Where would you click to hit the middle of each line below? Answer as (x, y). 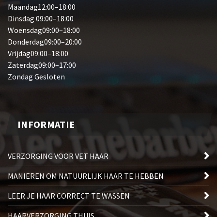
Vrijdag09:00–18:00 (38, 54)
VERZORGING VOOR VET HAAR (58, 156)
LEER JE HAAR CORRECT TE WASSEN (69, 196)
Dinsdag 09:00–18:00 (41, 19)
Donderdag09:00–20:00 (45, 42)
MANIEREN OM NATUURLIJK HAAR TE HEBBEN (86, 176)
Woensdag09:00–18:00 (44, 30)
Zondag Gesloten (36, 77)
